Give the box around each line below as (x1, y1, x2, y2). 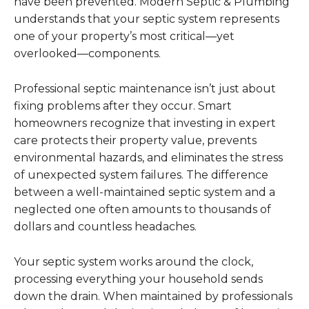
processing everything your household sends (14, 272, 263, 286)
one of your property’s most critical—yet (14, 30, 235, 43)
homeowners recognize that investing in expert (14, 117, 276, 130)
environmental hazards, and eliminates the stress (14, 151, 283, 165)
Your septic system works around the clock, (14, 255, 253, 269)
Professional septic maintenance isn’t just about (14, 82, 276, 96)
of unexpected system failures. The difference (14, 168, 268, 182)
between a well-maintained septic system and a (14, 186, 275, 199)
